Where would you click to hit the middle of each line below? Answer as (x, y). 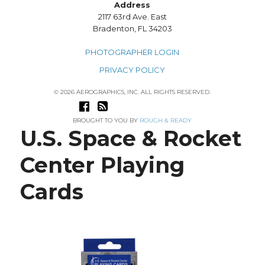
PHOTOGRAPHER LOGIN (132, 52)
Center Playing (102, 165)
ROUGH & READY (166, 121)
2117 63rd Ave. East (132, 17)
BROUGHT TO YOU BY (106, 121)
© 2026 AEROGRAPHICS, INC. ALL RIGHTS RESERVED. (132, 92)
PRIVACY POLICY (132, 70)
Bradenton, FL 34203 (132, 29)
